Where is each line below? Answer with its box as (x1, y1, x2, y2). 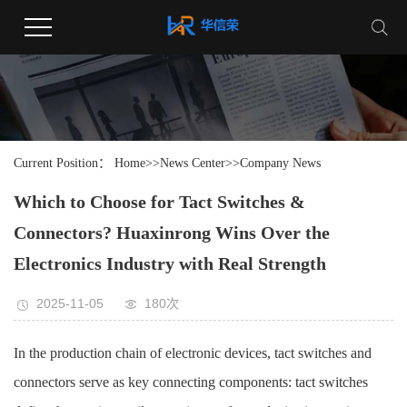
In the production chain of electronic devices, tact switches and (14, 345, 372, 362)
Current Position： (14, 156, 114, 171)
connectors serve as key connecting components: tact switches (14, 374, 368, 391)
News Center (160, 156, 225, 171)
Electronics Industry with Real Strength (14, 253, 326, 274)
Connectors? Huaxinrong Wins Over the (14, 223, 330, 243)
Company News (240, 156, 321, 171)
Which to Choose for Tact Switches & (14, 192, 305, 213)
